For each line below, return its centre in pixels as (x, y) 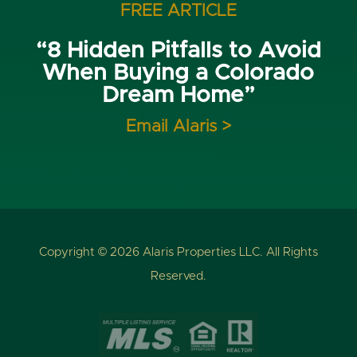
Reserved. (178, 276)
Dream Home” (178, 95)
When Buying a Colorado (178, 73)
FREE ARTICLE (178, 10)
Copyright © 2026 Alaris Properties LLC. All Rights (178, 252)
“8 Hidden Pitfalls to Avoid (178, 51)
